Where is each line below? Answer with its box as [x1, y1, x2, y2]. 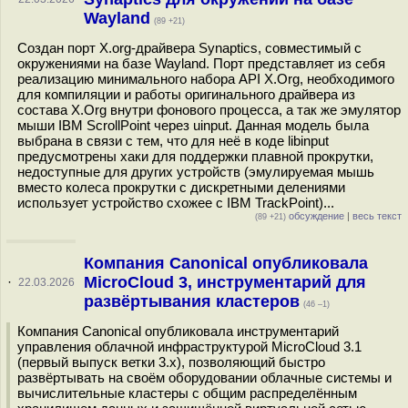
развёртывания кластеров [83, 292, 300, 311]
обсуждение [286, 210, 344, 221]
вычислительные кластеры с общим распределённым [17, 385, 357, 401]
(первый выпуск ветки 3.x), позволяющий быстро [17, 354, 325, 370]
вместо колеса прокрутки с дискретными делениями [17, 179, 345, 195]
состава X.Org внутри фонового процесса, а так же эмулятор [17, 102, 401, 117]
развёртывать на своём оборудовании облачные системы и [17, 370, 392, 385]
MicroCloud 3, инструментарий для [83, 273, 366, 291]
